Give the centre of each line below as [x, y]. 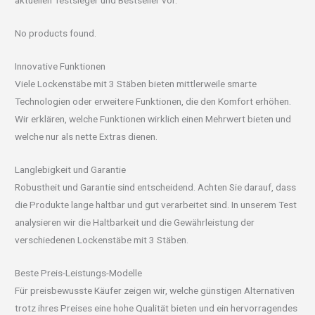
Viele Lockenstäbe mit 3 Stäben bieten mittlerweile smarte [136, 83]
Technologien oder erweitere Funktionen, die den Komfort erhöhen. [153, 101]
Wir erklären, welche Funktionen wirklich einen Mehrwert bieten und [153, 118]
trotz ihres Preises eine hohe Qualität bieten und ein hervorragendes [156, 308]
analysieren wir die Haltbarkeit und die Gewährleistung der [135, 222]
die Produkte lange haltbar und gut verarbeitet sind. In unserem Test [156, 204]
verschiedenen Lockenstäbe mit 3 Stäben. [102, 239]
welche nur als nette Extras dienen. [86, 136]
